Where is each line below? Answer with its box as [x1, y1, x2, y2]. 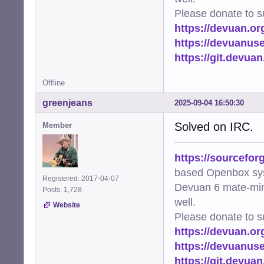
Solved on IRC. [174, 120, 253, 133]
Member [42, 120, 72, 130]
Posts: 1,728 [42, 185, 85, 194]
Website [53, 200, 80, 209]
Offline [42, 78, 65, 87]
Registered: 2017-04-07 [42, 174, 119, 183]
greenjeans [42, 97, 93, 108]
